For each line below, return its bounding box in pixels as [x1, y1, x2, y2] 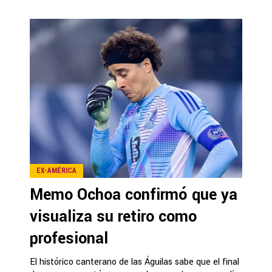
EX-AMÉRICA [36, 166, 76, 175]
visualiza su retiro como [30, 205, 197, 228]
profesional [30, 227, 108, 250]
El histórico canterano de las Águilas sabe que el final [30, 255, 239, 268]
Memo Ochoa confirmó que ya [30, 183, 237, 206]
